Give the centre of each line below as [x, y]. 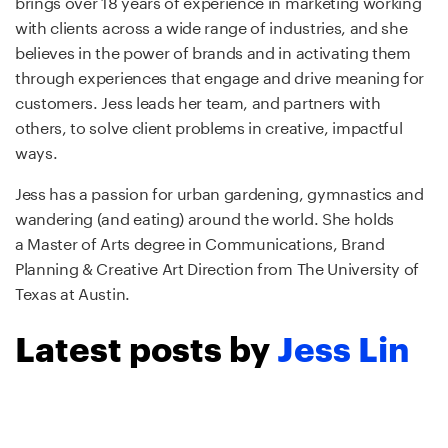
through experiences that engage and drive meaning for [220, 75]
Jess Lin [343, 347]
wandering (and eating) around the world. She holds [204, 216]
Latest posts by [146, 347]
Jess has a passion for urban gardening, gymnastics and [219, 191]
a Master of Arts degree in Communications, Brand [200, 241]
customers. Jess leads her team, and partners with [198, 100]
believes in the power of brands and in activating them [213, 50]
